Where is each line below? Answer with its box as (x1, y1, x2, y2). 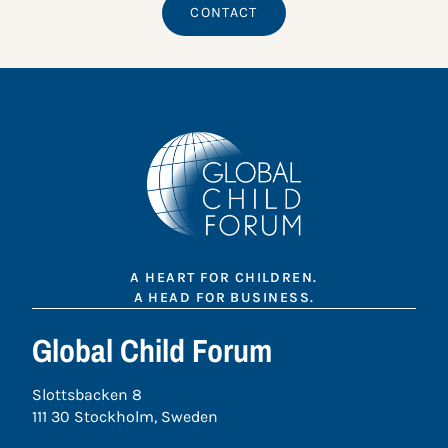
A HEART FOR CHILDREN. (130, 269, 318, 287)
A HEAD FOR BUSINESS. (133, 289, 315, 307)
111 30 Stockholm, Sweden (32, 407, 218, 427)
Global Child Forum (32, 329, 272, 373)
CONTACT (190, 4, 258, 22)
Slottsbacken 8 (32, 385, 142, 405)
